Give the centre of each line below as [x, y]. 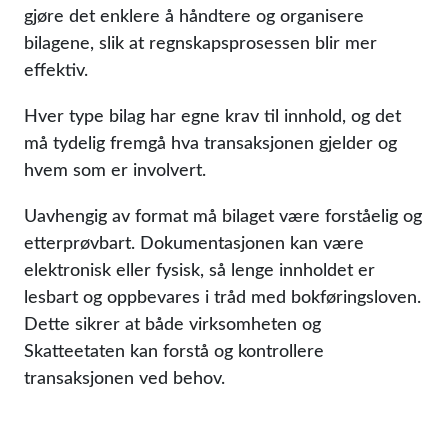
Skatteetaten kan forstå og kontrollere [174, 350]
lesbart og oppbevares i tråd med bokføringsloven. [222, 296]
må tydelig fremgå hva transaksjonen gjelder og [210, 142]
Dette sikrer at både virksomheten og [172, 323]
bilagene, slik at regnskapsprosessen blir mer [200, 42]
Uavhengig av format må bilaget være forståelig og [223, 215]
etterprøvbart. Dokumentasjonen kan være [194, 242]
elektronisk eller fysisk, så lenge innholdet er [199, 269]
